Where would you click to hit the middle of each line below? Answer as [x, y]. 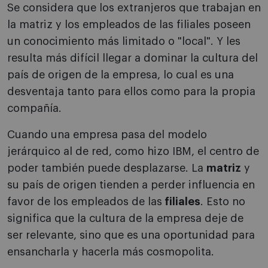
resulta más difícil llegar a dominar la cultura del [133, 58]
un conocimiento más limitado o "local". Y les [124, 42]
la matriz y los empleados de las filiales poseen [129, 25]
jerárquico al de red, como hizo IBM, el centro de [133, 152]
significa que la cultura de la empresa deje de [125, 219]
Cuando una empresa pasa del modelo [107, 135]
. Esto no [223, 202]
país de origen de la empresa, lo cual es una [121, 75]
